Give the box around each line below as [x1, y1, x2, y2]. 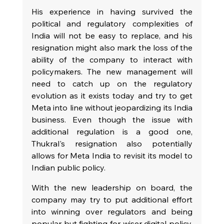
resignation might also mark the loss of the [31, 42, 193, 52]
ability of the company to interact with [31, 54, 193, 64]
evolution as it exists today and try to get [31, 90, 193, 100]
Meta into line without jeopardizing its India [31, 102, 193, 112]
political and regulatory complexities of [31, 18, 193, 28]
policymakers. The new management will [31, 66, 193, 76]
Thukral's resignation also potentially [31, 138, 193, 148]
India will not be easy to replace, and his [31, 30, 193, 40]
